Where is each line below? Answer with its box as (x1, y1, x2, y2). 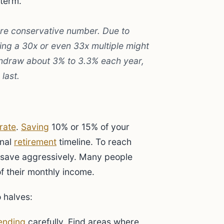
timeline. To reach (56, 136, 131, 147)
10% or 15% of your (49, 121, 129, 132)
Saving (21, 121, 49, 132)
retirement (14, 136, 56, 147)
